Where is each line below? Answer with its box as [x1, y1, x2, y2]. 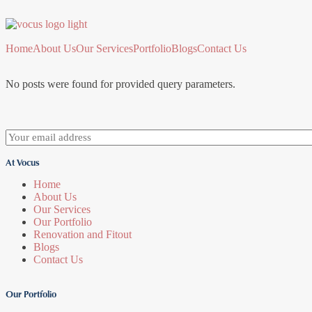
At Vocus [6, 155, 40, 169]
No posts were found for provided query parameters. [6, 78, 235, 90]
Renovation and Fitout [33, 228, 132, 240]
